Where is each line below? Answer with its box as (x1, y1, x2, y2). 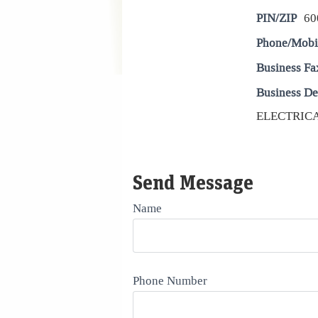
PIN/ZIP (256, 10, 297, 26)
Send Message (133, 170, 253, 194)
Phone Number (133, 273, 207, 288)
